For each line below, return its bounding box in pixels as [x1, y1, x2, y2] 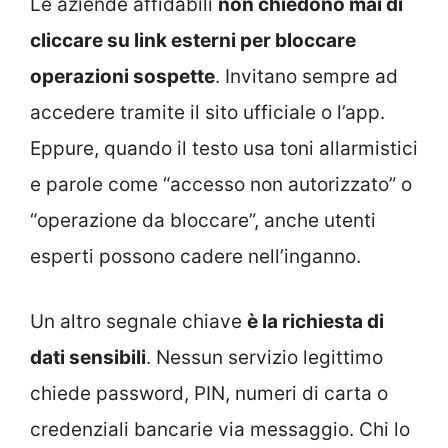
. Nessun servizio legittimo [146, 345, 383, 369]
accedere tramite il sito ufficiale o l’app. [30, 101, 385, 125]
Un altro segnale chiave [30, 309, 247, 333]
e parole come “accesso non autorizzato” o [30, 173, 412, 197]
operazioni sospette [30, 65, 215, 89]
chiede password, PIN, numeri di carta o [30, 381, 388, 405]
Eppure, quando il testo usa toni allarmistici [30, 137, 418, 161]
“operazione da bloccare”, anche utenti [30, 209, 376, 233]
